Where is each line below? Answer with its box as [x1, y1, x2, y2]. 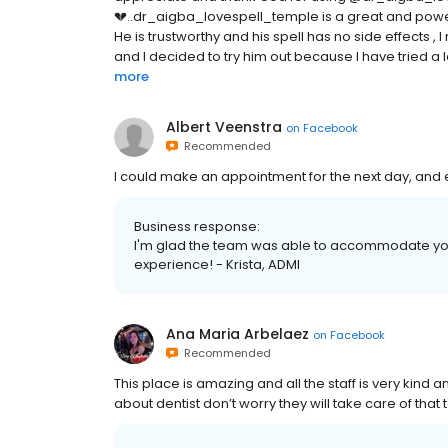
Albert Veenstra [166, 117, 282, 138]
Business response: [134, 217, 260, 237]
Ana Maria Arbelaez [166, 324, 309, 345]
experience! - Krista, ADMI [134, 255, 300, 275]
